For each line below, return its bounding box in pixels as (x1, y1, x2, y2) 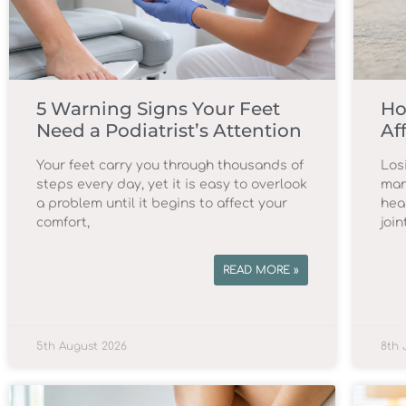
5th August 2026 (36, 339, 127, 353)
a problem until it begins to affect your (36, 196, 287, 210)
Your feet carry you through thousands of (36, 158, 304, 172)
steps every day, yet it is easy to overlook (36, 177, 307, 191)
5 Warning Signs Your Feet (36, 97, 280, 120)
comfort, (36, 215, 90, 229)
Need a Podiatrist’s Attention (36, 119, 302, 141)
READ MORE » (223, 263, 299, 276)
